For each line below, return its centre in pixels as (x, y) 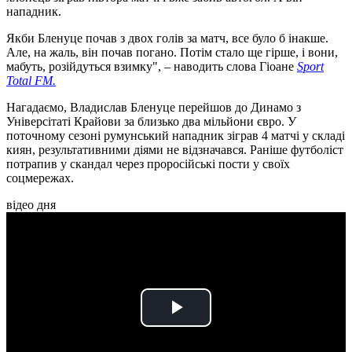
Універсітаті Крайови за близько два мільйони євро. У (151, 122)
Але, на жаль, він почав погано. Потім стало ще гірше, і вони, (172, 53)
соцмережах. (40, 178)
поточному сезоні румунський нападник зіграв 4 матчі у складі (176, 136)
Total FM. (31, 81)
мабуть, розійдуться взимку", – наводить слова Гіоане (152, 67)
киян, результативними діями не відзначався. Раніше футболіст (175, 150)
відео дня (31, 205)
